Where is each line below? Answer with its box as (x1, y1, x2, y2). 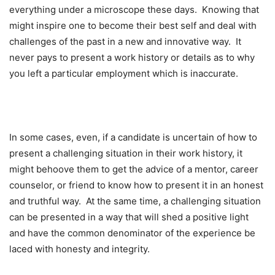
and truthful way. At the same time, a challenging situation (9, 195, 261, 207)
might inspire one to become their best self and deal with (9, 19, 257, 31)
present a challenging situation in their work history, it (9, 147, 242, 159)
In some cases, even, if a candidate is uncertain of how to (9, 131, 257, 143)
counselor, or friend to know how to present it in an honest (9, 179, 263, 191)
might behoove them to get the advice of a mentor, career (9, 163, 258, 175)
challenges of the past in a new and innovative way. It (9, 35, 241, 47)
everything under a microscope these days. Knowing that (9, 3, 259, 15)
